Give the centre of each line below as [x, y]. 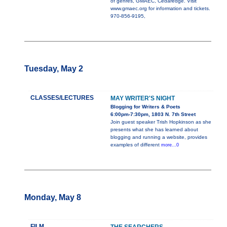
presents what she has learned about [154, 130]
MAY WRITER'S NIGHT [143, 99]
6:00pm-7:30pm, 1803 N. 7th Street [153, 115]
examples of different [136, 145]
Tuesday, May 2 [54, 69]
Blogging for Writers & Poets [145, 107]
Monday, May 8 [53, 198]
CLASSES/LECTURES [62, 98]
